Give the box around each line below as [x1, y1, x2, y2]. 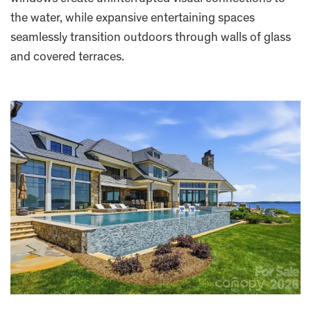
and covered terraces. [10, 51, 124, 64]
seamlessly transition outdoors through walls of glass [10, 31, 291, 44]
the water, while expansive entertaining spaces [10, 12, 255, 25]
